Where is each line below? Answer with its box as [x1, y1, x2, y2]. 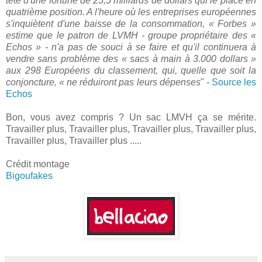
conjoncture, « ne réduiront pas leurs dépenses [6, 77, 201, 87]
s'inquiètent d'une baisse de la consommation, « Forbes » [6, 18, 256, 29]
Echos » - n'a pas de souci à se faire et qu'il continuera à [6, 42, 256, 52]
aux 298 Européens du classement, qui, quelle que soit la [6, 65, 256, 75]
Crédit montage [6, 158, 70, 169]
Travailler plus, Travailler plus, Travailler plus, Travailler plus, [6, 123, 256, 134]
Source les [211, 77, 257, 87]
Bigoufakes [6, 170, 53, 181]
